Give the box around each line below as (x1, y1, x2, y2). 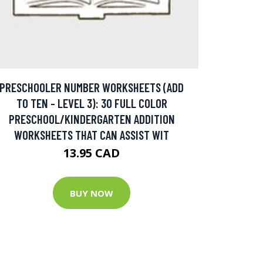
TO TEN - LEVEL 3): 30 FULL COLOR (16, 96, 167, 111)
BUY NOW (70, 187, 113, 199)
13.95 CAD (63, 145, 120, 161)
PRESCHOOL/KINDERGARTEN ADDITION (8, 112, 175, 127)
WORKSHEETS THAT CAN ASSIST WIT (14, 127, 169, 143)
